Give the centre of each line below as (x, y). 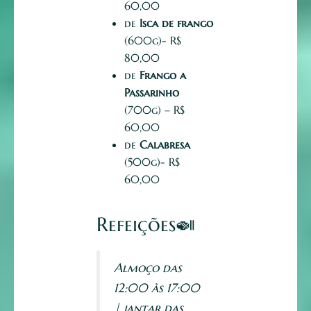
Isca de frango (176, 23)
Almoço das (148, 268)
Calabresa (165, 145)
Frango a (163, 75)
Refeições (136, 225)
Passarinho (152, 93)
